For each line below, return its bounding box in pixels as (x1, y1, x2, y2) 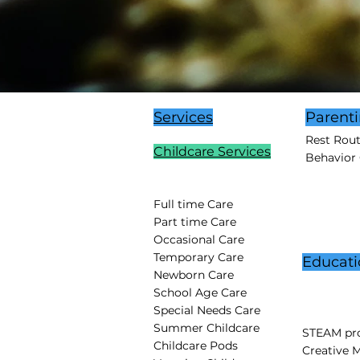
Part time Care (153, 215, 236, 229)
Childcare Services (153, 144, 271, 159)
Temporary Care (153, 250, 243, 264)
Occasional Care (153, 232, 244, 247)
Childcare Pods (153, 338, 238, 353)
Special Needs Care (153, 303, 260, 317)
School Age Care (153, 285, 247, 300)
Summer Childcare (153, 321, 263, 335)
